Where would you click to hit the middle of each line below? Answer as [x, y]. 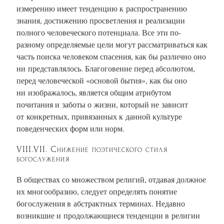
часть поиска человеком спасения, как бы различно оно [111, 56]
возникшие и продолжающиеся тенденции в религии [108, 215]
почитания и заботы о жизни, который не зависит [102, 104]
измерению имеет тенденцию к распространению [102, 8]
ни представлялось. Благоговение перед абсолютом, [106, 68]
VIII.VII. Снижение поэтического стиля [92, 149]
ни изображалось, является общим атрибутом [94, 92]
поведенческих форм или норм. [70, 128]
